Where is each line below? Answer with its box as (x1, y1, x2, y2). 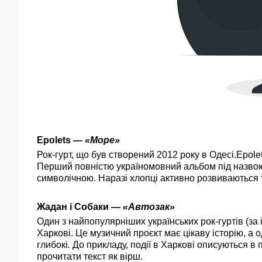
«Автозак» (123, 202, 175, 212)
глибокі (37, 240, 68, 250)
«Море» (85, 135, 120, 145)
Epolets (37, 135, 71, 145)
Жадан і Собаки (37, 202, 109, 212)
